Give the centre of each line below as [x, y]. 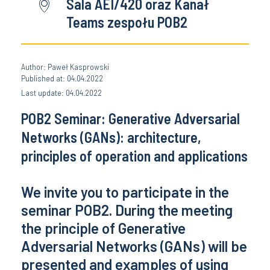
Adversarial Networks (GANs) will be [134, 246]
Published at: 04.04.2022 [62, 78]
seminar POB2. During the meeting [127, 210]
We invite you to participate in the [125, 192]
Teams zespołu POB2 [127, 22]
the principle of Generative [103, 228]
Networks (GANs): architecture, [111, 137]
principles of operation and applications [134, 156]
